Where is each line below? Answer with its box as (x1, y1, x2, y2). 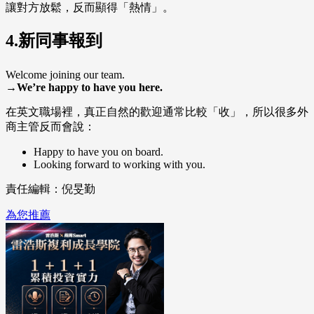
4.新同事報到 (6, 32, 102, 50)
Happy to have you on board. (34, 146, 163, 158)
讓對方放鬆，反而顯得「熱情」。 (6, 1, 174, 14)
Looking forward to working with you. (34, 158, 205, 171)
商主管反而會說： (6, 121, 95, 133)
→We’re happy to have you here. (6, 81, 163, 94)
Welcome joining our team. (6, 69, 125, 81)
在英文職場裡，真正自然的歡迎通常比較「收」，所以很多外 (6, 106, 308, 118)
